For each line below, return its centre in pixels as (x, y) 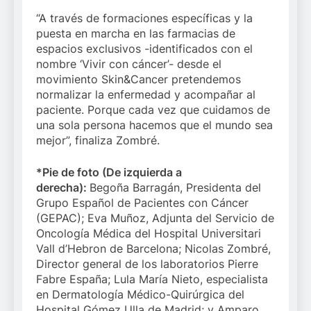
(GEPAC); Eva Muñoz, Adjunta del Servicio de (155, 218)
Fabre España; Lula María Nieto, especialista (152, 279)
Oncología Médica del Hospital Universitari (149, 234)
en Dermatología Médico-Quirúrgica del (140, 295)
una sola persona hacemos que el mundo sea (154, 125)
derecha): (63, 188)
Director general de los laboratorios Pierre (147, 264)
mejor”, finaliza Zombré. (98, 141)
